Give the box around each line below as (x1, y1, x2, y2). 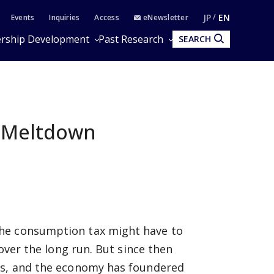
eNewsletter (141, 12, 188, 23)
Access (94, 12, 119, 23)
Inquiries (49, 12, 80, 23)
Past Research (98, 32, 163, 46)
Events (10, 12, 35, 23)
